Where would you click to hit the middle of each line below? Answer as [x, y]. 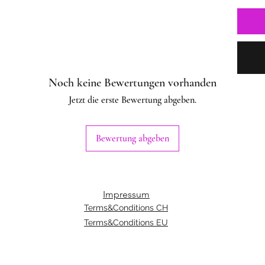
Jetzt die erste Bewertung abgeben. [132, 100]
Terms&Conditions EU [126, 223]
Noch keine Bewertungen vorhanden [132, 83]
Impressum [126, 195]
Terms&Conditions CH [126, 208]
